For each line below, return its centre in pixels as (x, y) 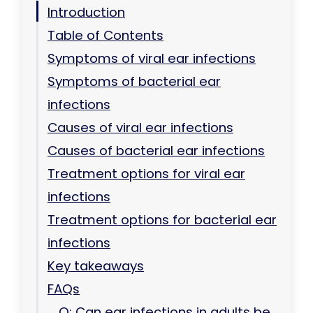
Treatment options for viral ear (146, 174)
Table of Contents (105, 36)
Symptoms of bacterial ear (134, 82)
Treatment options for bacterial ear (162, 220)
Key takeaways (96, 266)
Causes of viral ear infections (140, 128)
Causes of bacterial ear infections (156, 151)
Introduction (86, 13)
